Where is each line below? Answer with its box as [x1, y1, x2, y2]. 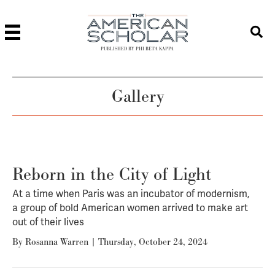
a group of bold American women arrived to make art [12, 201, 248, 214]
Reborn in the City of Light [12, 163, 211, 185]
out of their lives [12, 215, 84, 228]
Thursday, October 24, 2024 [98, 235, 207, 247]
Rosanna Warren [25, 235, 88, 247]
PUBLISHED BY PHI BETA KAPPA [101, 45, 174, 52]
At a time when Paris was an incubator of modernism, [12, 187, 249, 200]
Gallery [111, 85, 164, 107]
